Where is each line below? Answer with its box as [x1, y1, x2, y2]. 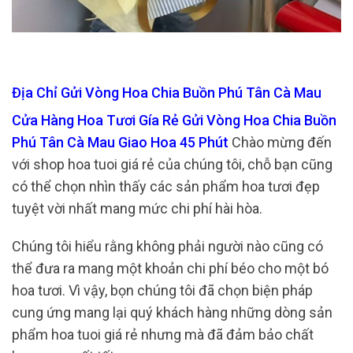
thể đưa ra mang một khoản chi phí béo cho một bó [12, 259, 329, 277]
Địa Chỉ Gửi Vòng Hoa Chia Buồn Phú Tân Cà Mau [12, 84, 325, 101]
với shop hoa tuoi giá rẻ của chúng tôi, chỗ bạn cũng [12, 156, 333, 173]
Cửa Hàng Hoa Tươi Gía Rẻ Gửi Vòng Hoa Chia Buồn [12, 112, 336, 129]
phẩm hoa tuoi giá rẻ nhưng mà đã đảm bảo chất [12, 325, 314, 343]
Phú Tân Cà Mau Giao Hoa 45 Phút [12, 134, 229, 151]
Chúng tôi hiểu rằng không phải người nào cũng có [12, 237, 323, 255]
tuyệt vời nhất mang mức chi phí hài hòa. [12, 200, 262, 217]
